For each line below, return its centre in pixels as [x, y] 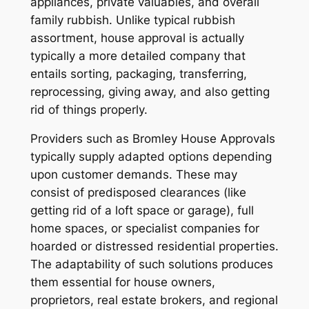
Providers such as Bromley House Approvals [152, 139]
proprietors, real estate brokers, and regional [154, 300]
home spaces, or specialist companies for [144, 229]
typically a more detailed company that [138, 56]
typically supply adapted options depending [151, 157]
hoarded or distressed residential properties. [154, 247]
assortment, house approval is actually [137, 38]
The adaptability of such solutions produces [151, 265]
